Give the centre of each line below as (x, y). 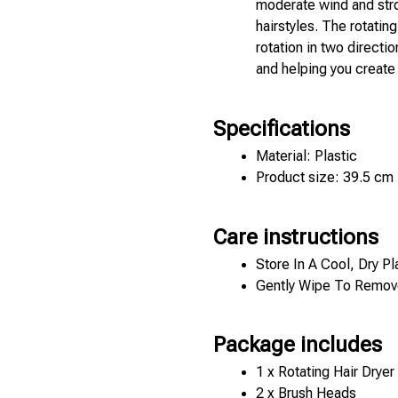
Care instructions (296, 237)
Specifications (282, 128)
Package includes (298, 345)
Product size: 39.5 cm (325, 177)
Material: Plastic (308, 155)
